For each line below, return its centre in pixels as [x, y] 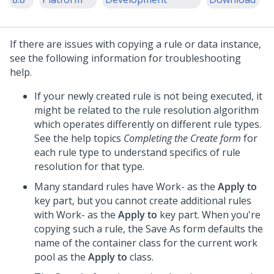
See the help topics [79, 138]
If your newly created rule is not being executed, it [148, 96]
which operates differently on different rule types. [148, 124]
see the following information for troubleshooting [125, 58]
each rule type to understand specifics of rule [137, 152]
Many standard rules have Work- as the [126, 187]
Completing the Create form [182, 138]
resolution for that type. [89, 166]
